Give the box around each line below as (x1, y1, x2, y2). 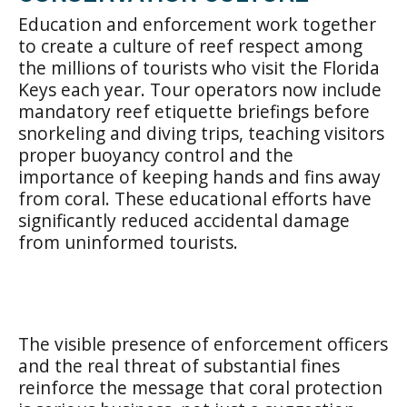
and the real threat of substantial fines (18, 353, 340, 378)
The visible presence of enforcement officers (18, 332, 388, 356)
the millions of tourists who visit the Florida (18, 55, 380, 80)
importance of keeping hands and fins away (18, 164, 381, 189)
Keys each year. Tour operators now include (18, 77, 382, 102)
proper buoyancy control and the (18, 143, 293, 167)
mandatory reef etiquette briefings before (18, 99, 370, 124)
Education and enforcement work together (18, 12, 376, 36)
